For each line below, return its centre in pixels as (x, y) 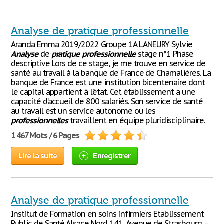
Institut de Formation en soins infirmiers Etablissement (107, 214)
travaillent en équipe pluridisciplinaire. (136, 120)
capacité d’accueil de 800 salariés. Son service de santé (107, 101)
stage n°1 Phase (165, 54)
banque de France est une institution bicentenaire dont (108, 82)
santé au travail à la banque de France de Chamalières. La (111, 73)
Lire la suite (38, 156)
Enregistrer (112, 156)
